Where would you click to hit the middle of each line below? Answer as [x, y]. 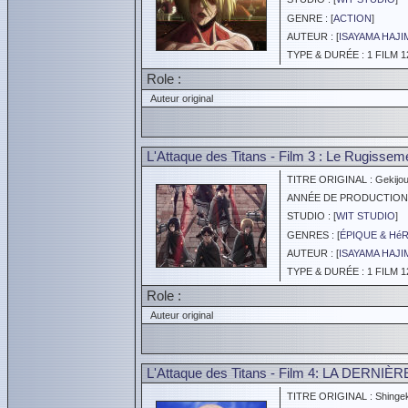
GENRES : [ [311, 235]
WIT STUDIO [366, 216]
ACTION [352, 18]
